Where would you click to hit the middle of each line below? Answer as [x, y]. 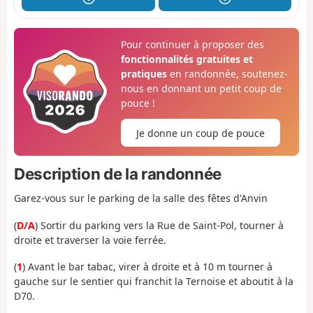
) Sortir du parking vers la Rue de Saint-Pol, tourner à [159, 225]
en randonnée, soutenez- [227, 73]
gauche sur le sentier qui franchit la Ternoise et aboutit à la [154, 282]
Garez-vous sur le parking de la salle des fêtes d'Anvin [141, 198]
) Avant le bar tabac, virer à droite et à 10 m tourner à [147, 267]
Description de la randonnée [118, 173]
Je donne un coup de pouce [200, 133]
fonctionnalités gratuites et [187, 59]
